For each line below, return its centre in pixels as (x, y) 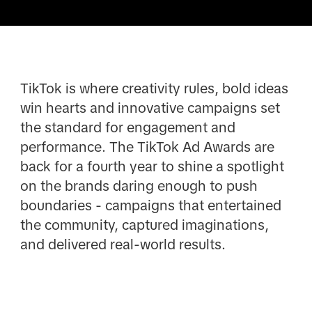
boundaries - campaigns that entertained (150, 206)
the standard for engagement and (127, 128)
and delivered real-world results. (123, 245)
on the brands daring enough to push (139, 186)
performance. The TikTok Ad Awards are (147, 147)
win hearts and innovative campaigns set (150, 108)
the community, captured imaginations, (144, 225)
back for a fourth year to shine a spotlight (152, 167)
